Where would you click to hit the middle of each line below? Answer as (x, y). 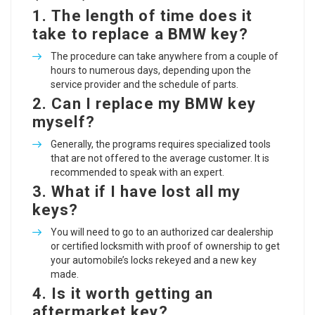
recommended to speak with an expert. (137, 172)
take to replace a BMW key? (140, 34)
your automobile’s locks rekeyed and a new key (154, 260)
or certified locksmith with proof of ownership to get (165, 246)
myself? (64, 122)
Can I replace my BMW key (154, 104)
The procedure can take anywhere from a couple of (165, 56)
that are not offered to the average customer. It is (160, 158)
